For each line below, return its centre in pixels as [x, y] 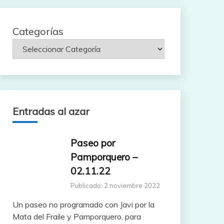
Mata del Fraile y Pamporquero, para [76, 216]
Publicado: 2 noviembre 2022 [115, 185]
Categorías [38, 31]
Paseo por [92, 143]
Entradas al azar [51, 111]
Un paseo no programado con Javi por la [83, 204]
